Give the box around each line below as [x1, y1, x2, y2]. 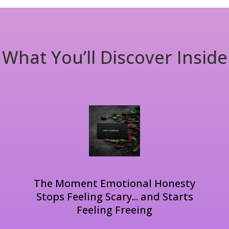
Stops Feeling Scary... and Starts [36, 189, 193, 203]
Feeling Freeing [77, 202, 152, 217]
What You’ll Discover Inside [2, 45, 227, 69]
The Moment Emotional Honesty [34, 176, 195, 190]
